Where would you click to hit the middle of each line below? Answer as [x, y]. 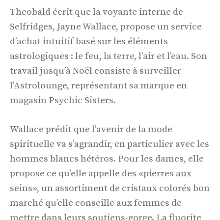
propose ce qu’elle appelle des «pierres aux [101, 173]
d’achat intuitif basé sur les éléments [89, 42]
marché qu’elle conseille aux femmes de [96, 203]
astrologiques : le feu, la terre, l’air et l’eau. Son [109, 56]
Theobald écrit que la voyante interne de [96, 12]
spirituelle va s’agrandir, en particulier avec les [110, 144]
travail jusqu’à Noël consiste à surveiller [96, 71]
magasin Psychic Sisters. [63, 101]
